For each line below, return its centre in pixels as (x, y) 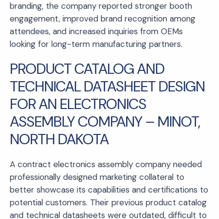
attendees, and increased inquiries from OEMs (96, 31)
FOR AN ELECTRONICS (78, 104)
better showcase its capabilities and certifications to (109, 189)
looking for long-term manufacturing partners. (96, 44)
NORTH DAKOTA (59, 139)
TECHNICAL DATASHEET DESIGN (107, 86)
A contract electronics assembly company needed (106, 164)
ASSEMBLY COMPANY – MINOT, (105, 121)
